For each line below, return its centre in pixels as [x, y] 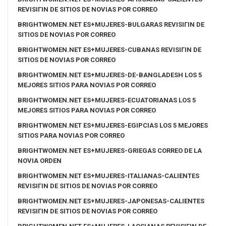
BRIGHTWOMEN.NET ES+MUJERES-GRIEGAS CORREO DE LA [110, 150]
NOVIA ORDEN [40, 160]
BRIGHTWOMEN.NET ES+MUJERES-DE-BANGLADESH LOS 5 [110, 75]
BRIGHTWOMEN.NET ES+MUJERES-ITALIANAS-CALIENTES [108, 176]
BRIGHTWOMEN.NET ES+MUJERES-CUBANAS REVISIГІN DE [109, 49]
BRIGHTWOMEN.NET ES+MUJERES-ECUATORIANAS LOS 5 [107, 100]
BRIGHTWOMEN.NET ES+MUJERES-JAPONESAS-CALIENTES [111, 201]
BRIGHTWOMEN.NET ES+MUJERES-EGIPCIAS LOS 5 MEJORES [113, 125]
